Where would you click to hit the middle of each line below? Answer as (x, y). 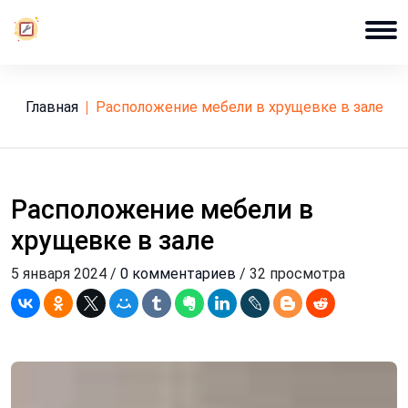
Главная (55, 107)
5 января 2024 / (66, 274)
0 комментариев (178, 274)
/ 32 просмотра (291, 274)
